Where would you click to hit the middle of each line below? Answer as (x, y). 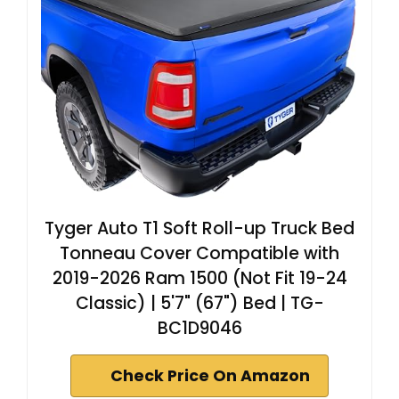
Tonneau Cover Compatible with (199, 253)
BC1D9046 (199, 328)
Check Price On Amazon (210, 376)
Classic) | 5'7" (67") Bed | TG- (199, 303)
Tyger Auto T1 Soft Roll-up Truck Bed (199, 228)
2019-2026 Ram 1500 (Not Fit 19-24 (199, 278)
